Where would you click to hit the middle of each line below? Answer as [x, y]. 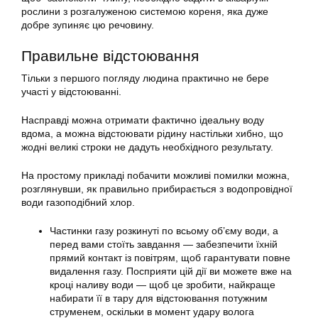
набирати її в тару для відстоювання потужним [159, 298]
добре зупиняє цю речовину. [88, 25]
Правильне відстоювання [110, 56]
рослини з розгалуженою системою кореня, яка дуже [145, 11]
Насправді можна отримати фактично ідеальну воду [143, 120]
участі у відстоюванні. [71, 92]
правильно [124, 189]
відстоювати [126, 133]
